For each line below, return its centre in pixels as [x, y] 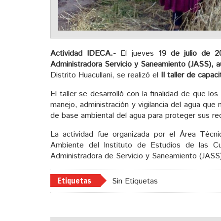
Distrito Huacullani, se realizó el [106, 75]
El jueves [137, 54]
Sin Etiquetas [135, 182]
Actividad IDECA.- [83, 54]
